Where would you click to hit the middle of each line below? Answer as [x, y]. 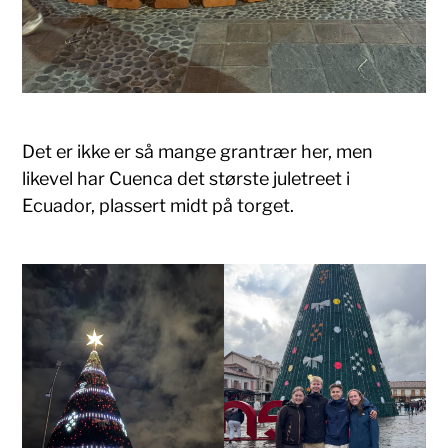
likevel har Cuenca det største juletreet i [186, 179]
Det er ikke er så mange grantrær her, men [198, 152]
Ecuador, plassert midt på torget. [162, 206]
